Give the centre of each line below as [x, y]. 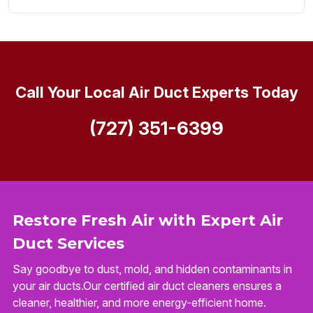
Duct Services [68, 244]
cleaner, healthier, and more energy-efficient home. [139, 303]
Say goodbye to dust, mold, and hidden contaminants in [152, 269]
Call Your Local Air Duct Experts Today [156, 92]
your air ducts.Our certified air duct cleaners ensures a [147, 286]
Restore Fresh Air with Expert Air [148, 221]
